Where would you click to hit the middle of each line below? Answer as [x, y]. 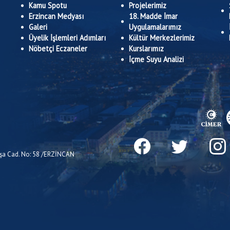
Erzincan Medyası [56, 16]
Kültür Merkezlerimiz [162, 38]
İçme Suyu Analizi [156, 59]
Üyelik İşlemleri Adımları [67, 38]
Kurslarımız [146, 49]
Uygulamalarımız [155, 27]
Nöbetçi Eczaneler [58, 49]
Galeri [38, 27]
